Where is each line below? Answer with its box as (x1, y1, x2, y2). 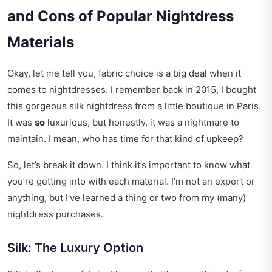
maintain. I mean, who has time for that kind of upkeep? (7, 133, 243, 145)
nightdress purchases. (7, 208, 103, 220)
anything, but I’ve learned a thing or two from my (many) (7, 192, 246, 204)
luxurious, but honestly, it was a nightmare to (45, 117, 239, 129)
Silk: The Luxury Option (7, 240, 143, 256)
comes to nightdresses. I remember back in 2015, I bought (7, 84, 256, 96)
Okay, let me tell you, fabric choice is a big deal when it (7, 67, 241, 80)
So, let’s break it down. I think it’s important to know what (7, 159, 250, 171)
